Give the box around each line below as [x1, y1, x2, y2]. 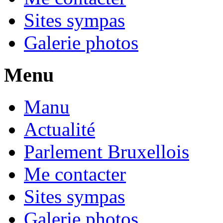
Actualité [24, 118, 95, 140]
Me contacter [24, 163, 126, 185]
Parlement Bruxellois [24, 141, 189, 163]
